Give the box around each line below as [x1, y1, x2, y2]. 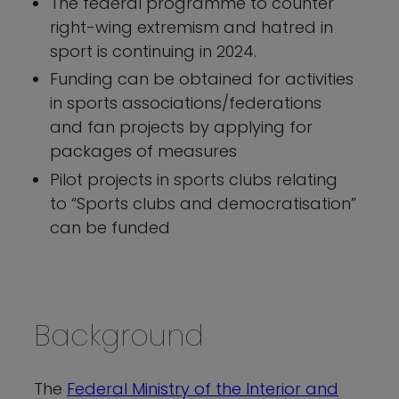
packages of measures [50, 140, 237, 163]
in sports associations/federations [50, 92, 322, 115]
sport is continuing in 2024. [50, 39, 256, 62]
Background [34, 314, 204, 355]
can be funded [50, 216, 170, 239]
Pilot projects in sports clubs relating [50, 167, 338, 191]
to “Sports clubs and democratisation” [50, 191, 356, 215]
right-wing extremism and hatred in [50, 15, 333, 38]
